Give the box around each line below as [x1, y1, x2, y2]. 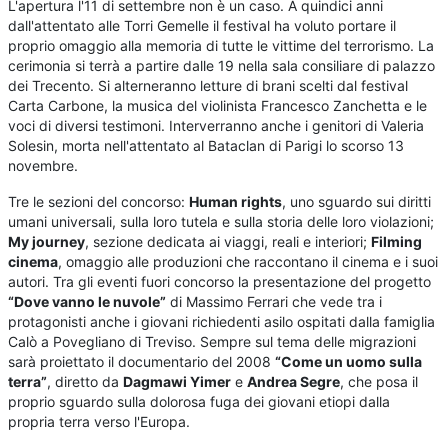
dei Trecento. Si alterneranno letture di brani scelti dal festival [8, 77, 409, 95]
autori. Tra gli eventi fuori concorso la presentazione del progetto [8, 273, 432, 291]
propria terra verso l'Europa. [8, 413, 191, 431]
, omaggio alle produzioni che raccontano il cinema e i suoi [58, 253, 439, 271]
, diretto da [47, 373, 124, 391]
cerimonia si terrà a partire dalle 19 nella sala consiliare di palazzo [8, 57, 436, 75]
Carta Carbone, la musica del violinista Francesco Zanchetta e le [8, 97, 428, 115]
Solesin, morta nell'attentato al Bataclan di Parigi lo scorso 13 [8, 137, 405, 155]
